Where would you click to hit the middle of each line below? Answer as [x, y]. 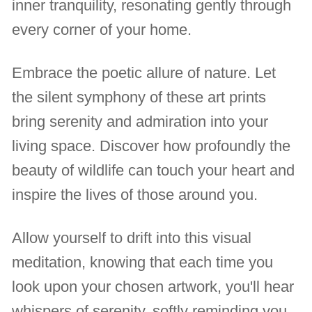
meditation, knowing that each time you [143, 263]
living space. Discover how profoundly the [151, 146]
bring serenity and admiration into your [140, 122]
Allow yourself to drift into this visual [132, 238]
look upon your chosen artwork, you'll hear [153, 287]
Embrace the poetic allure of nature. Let [144, 73]
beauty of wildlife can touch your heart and [154, 171]
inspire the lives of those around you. [135, 195]
